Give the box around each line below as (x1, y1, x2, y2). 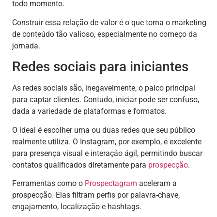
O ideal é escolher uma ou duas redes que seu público (12, 125, 195, 135)
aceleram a (137, 178, 177, 188)
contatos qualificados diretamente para (12, 160, 148, 170)
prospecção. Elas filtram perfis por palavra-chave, (12, 190, 180, 200)
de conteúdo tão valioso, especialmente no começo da (12, 29, 197, 39)
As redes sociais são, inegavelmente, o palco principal (12, 83, 195, 93)
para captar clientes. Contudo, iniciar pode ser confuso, (12, 95, 199, 105)
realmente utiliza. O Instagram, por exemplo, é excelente (12, 137, 201, 146)
